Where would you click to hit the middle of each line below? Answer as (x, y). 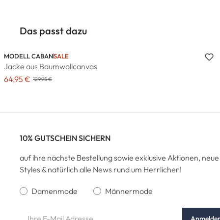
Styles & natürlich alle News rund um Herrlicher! (100, 169)
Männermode (129, 191)
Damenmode (55, 191)
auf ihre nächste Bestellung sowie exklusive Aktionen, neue (119, 157)
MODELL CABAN (28, 56)
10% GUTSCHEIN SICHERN (65, 138)
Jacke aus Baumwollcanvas (51, 66)
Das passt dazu (53, 31)
